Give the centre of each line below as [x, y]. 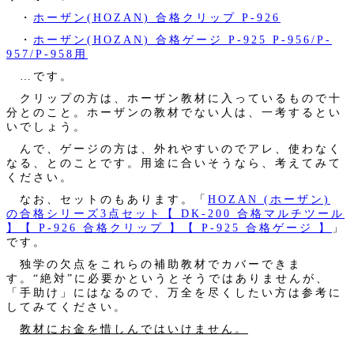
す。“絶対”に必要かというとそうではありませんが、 [168, 278]
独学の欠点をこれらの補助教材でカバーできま [154, 264]
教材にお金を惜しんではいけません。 [134, 328]
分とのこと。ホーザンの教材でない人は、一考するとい [174, 112]
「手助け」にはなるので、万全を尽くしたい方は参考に [174, 292]
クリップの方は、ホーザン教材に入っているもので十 [174, 98]
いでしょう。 [47, 126]
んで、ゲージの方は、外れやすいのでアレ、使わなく [174, 148]
